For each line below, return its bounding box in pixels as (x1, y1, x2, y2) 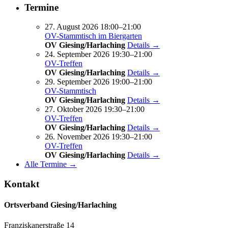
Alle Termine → (24, 160, 77, 169)
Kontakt (4, 179, 39, 190)
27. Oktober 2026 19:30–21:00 (45, 105, 145, 114)
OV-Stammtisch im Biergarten (45, 32, 142, 41)
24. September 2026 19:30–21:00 (45, 50, 152, 59)
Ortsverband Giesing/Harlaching (4, 201, 117, 210)
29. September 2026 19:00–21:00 (45, 77, 152, 87)
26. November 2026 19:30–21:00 (45, 132, 152, 141)
